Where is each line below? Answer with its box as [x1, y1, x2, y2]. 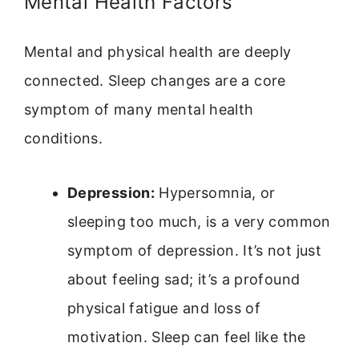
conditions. [24, 129, 103, 147]
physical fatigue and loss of [67, 300, 261, 317]
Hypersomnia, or [154, 184, 276, 202]
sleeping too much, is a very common [67, 213, 331, 231]
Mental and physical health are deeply [24, 42, 292, 60]
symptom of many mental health [24, 100, 254, 118]
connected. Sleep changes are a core [24, 71, 286, 89]
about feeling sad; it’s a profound [67, 271, 301, 288]
